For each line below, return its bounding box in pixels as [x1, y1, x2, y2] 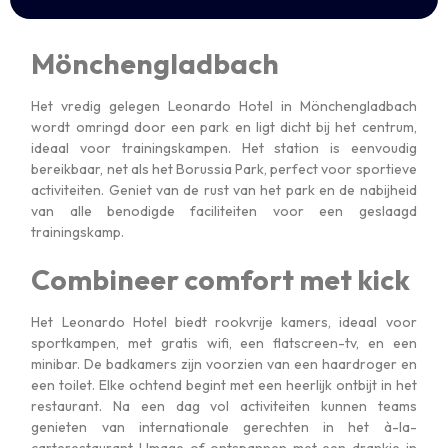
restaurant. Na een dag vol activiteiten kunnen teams [31, 397, 417, 416]
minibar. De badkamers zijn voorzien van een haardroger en [31, 355, 417, 374]
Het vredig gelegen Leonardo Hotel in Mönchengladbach [31, 97, 417, 116]
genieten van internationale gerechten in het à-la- [31, 418, 417, 437]
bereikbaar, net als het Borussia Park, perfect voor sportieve [31, 160, 417, 179]
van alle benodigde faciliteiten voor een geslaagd [31, 202, 417, 221]
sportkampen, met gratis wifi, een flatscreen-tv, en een [31, 334, 417, 353]
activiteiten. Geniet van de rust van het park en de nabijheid [31, 181, 417, 200]
